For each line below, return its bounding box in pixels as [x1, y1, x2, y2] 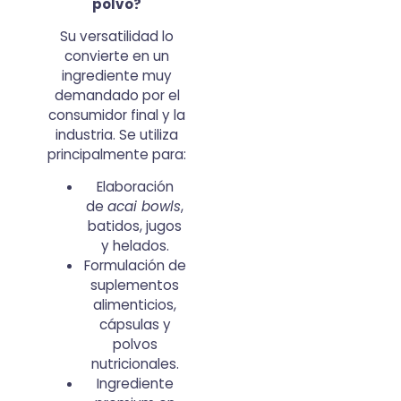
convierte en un [64, 47, 170, 66]
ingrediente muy [62, 66, 173, 86]
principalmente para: [47, 145, 187, 165]
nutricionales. [90, 354, 179, 374]
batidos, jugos [88, 217, 183, 236]
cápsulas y [98, 315, 171, 335]
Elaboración [96, 177, 174, 197]
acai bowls [107, 197, 182, 217]
